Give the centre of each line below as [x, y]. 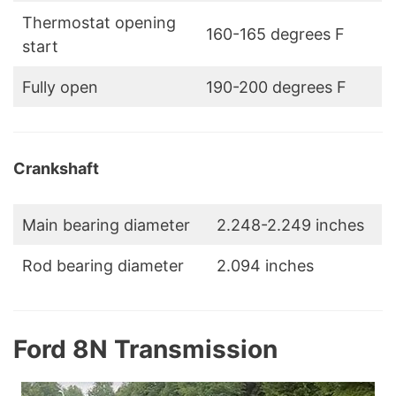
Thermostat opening [99, 23]
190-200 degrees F [276, 88]
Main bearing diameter [106, 225]
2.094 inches [265, 266]
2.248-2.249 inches [290, 225]
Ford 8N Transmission [145, 350]
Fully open [60, 88]
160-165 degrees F [275, 34]
